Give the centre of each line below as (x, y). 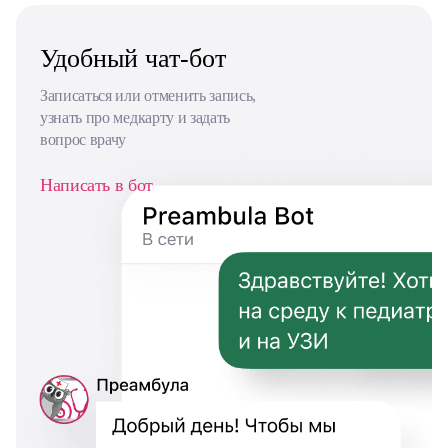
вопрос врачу (83, 139)
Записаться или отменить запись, (148, 95)
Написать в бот (96, 184)
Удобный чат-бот (133, 58)
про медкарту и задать (158, 117)
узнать (63, 117)
